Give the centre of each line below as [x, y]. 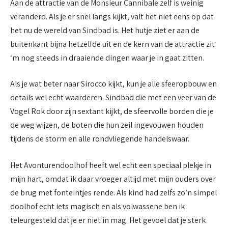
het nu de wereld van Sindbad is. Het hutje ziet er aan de [105, 30]
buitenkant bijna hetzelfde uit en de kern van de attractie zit [112, 44]
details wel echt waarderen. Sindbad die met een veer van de [113, 98]
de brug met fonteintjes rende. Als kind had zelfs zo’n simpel [113, 192]
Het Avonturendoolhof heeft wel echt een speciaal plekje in [111, 165]
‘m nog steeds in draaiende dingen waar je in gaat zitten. [107, 58]
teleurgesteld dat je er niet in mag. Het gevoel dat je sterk [108, 220]
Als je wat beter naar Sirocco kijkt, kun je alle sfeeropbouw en [113, 84]
